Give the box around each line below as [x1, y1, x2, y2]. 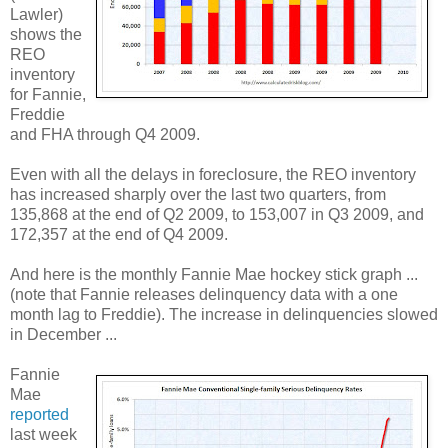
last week [10, 425, 77, 443]
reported [10, 405, 69, 423]
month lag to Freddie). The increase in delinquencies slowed [10, 305, 438, 323]
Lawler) [10, 5, 63, 23]
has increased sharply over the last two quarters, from [10, 185, 386, 203]
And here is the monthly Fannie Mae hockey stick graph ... [10, 265, 418, 283]
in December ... [10, 325, 117, 343]
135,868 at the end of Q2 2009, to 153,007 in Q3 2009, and [10, 205, 424, 223]
